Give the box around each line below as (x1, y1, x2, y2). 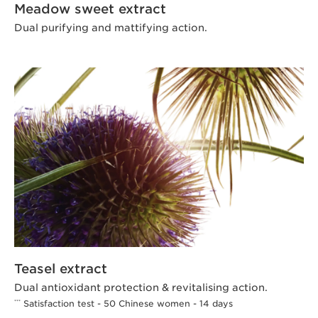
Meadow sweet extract (14, 1, 166, 17)
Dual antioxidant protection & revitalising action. (14, 281, 268, 293)
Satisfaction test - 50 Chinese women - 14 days (21, 297, 233, 309)
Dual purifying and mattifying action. (14, 22, 207, 34)
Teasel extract (14, 261, 107, 276)
